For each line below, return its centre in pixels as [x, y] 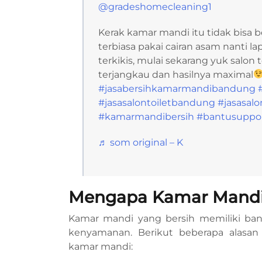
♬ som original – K [141, 142]
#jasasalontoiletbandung [157, 102]
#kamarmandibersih [146, 116]
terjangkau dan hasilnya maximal [176, 74]
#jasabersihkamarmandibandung [177, 88]
